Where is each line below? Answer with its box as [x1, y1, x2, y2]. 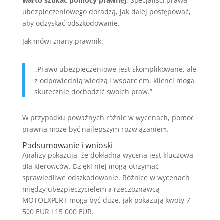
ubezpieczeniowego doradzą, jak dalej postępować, [22, 7, 191, 17]
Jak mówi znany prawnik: [22, 36, 103, 46]
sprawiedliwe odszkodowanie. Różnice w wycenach [22, 173, 190, 183]
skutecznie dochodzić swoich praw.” [34, 87, 152, 97]
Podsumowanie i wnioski [22, 140, 113, 151]
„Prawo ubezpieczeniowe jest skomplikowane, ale [34, 64, 196, 74]
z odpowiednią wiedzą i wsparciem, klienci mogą [34, 76, 194, 85]
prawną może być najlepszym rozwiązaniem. [22, 124, 169, 134]
